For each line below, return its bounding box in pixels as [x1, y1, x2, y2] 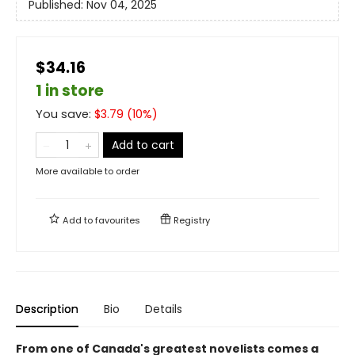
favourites [95, 213, 140, 227]
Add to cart [112, 136, 174, 153]
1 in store [36, 79, 104, 101]
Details [145, 300, 182, 317]
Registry [171, 213, 210, 227]
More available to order [36, 164, 139, 177]
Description [16, 300, 78, 317]
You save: [36, 105, 94, 122]
